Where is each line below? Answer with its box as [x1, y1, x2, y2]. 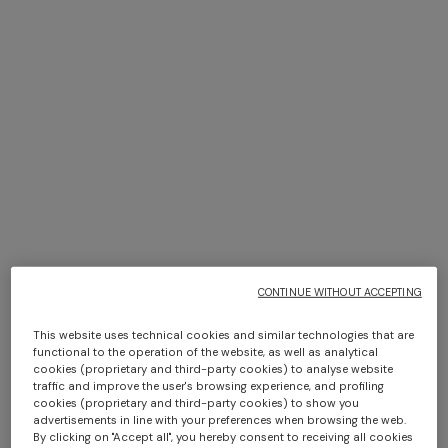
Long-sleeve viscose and [236, 171, 399, 190]
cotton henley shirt [236, 195, 362, 214]
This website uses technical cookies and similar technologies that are [33, 327, 415, 343]
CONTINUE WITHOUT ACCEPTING [258, 285, 422, 299]
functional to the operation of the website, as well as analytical [33, 344, 379, 360]
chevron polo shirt [16, 195, 136, 214]
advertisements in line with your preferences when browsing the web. [33, 412, 407, 428]
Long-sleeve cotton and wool [16, 171, 212, 190]
